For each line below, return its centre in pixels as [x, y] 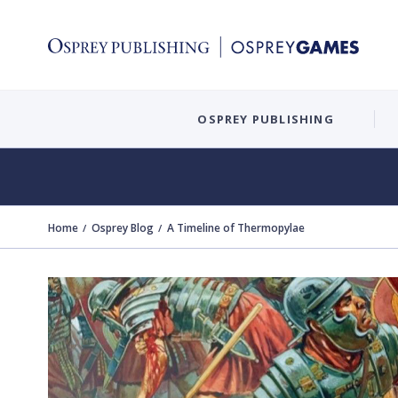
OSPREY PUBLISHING [266, 119]
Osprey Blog [123, 228]
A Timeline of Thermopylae [236, 228]
